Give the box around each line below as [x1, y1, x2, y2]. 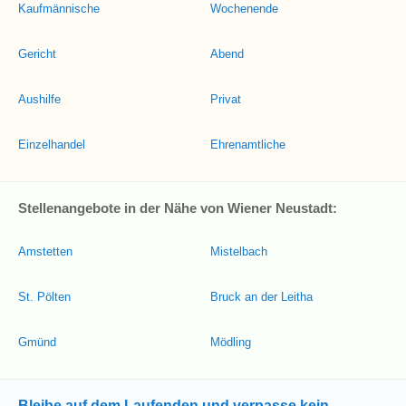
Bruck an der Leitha [210, 290, 313, 304]
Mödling [210, 335, 251, 349]
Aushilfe [18, 92, 61, 106]
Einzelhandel [18, 138, 85, 151]
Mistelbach [210, 245, 267, 258]
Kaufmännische [18, 2, 100, 15]
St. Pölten [18, 290, 71, 304]
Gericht [18, 47, 56, 61]
